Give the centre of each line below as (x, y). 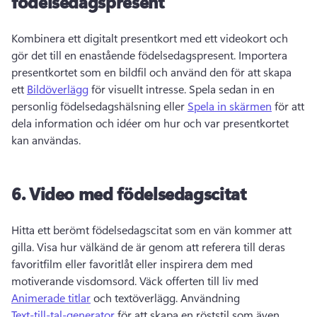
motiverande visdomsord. (75, 281)
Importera (263, 55)
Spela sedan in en (232, 89)
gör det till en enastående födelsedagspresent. (125, 55)
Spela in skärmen (230, 106)
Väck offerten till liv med (200, 281)
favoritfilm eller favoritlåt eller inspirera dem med (132, 264)
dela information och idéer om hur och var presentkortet (150, 123)
